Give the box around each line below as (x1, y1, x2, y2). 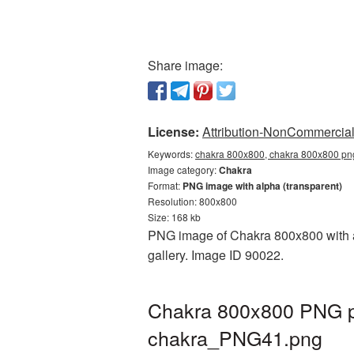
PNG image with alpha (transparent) (183, 179, 342, 193)
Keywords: (148, 147, 195, 160)
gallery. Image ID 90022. (148, 246, 284, 264)
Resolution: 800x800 (148, 194, 237, 208)
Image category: (148, 163, 219, 176)
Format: (148, 179, 183, 192)
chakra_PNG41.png (148, 323, 322, 352)
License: (148, 122, 199, 141)
